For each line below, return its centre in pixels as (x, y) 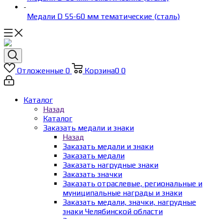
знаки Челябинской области (113, 211)
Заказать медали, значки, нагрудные (129, 202)
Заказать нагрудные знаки (110, 165)
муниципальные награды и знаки (122, 193)
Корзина (99, 70)
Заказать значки (92, 174)
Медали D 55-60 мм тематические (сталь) (103, 16)
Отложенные (40, 70)
